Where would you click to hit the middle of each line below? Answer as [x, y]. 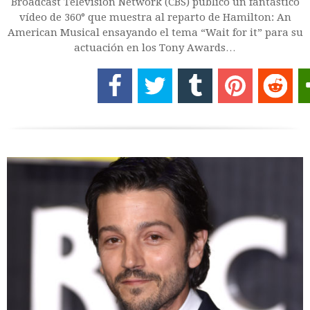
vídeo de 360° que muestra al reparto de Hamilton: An [155, 18]
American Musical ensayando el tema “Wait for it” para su [155, 33]
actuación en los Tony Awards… [155, 48]
